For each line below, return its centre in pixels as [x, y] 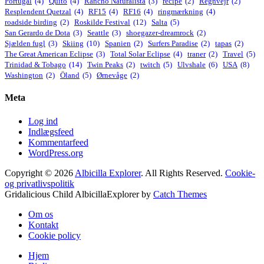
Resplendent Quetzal [38, 12]
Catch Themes [180, 194]
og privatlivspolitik [39, 183]
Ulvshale [192, 65]
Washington [24, 75]
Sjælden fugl [25, 44]
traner [197, 54]
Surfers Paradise [173, 44]
